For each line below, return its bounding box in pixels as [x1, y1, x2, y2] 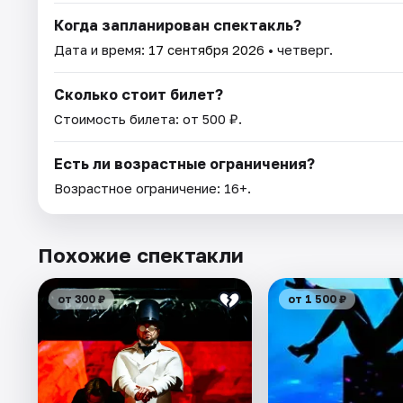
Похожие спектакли [38, 242, 244, 267]
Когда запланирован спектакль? [54, 15, 301, 34]
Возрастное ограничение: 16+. [54, 179, 251, 196]
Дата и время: [54, 40, 148, 58]
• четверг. [264, 40, 333, 58]
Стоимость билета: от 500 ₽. [54, 110, 242, 127]
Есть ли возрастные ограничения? [54, 154, 315, 173]
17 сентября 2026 [148, 40, 264, 58]
